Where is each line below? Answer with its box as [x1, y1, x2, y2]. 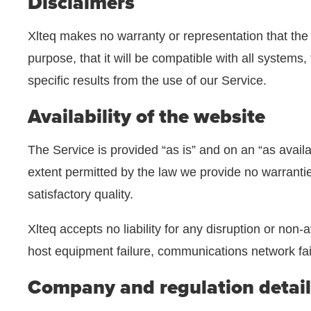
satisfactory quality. [28, 187, 133, 201]
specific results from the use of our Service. [28, 74, 267, 87]
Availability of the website [28, 105, 265, 128]
